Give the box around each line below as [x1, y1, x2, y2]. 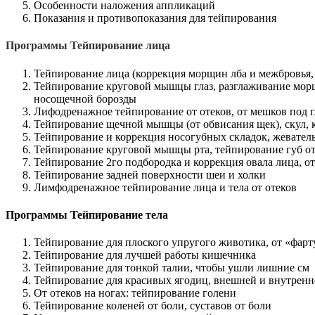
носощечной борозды [34, 92, 136, 105]
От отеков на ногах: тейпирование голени [34, 287, 236, 300]
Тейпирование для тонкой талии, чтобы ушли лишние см [34, 262, 309, 274]
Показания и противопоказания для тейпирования [34, 12, 276, 25]
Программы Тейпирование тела [6, 208, 168, 221]
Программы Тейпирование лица [6, 39, 170, 52]
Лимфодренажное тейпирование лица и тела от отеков [34, 181, 297, 193]
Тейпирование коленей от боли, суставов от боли [34, 300, 271, 312]
